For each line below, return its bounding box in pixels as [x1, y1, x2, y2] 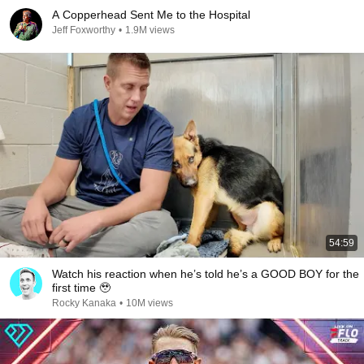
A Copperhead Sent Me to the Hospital [52, 8, 250, 21]
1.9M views [125, 24, 175, 36]
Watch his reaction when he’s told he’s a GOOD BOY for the [52, 267, 359, 280]
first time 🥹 [52, 281, 110, 294]
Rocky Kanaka [52, 297, 116, 309]
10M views [126, 297, 173, 309]
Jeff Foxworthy [52, 24, 115, 36]
